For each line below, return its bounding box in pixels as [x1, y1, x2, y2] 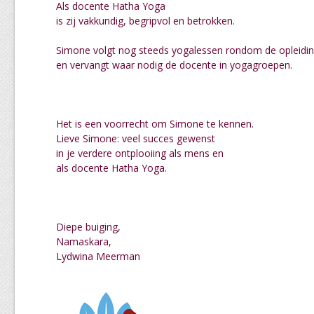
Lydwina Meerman [56, 250, 140, 263]
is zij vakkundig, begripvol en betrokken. [56, 14, 235, 27]
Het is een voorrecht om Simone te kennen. [56, 117, 254, 130]
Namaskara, [56, 235, 111, 248]
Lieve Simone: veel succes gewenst [56, 132, 215, 145]
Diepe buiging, [56, 220, 121, 233]
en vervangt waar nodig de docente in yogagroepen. [56, 58, 292, 71]
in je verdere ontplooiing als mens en [56, 146, 224, 160]
